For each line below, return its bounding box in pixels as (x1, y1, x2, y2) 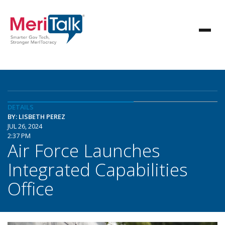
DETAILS (8, 102, 34, 111)
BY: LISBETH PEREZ (8, 112, 65, 121)
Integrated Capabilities (8, 157, 188, 181)
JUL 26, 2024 (8, 122, 42, 131)
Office (8, 176, 54, 200)
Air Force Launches (8, 138, 160, 162)
